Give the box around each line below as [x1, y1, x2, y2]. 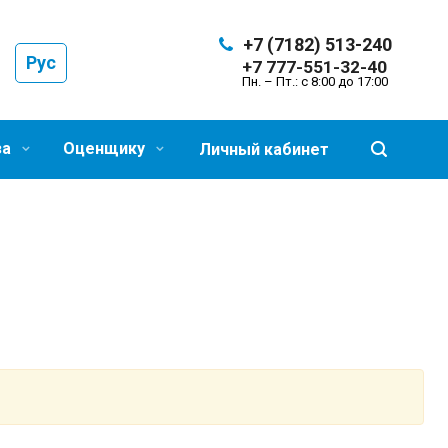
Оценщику [63, 139, 149, 158]
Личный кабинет [199, 140, 329, 159]
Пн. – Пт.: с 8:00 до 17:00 [242, 74, 388, 89]
